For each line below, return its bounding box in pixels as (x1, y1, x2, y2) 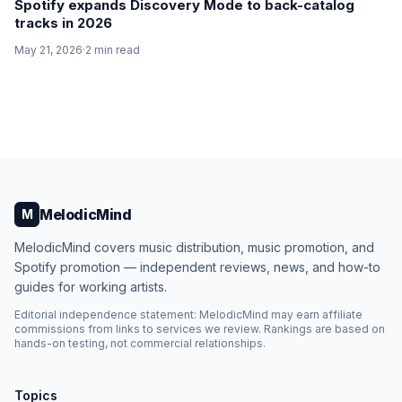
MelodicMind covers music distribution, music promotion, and (14, 240, 374, 255)
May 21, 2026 (14, 43, 83, 57)
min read (92, 43, 140, 57)
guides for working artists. (14, 279, 167, 294)
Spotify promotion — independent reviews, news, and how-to (14, 259, 380, 275)
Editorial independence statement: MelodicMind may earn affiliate (14, 308, 363, 321)
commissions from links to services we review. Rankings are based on (14, 322, 385, 336)
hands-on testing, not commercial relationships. (14, 336, 266, 350)
